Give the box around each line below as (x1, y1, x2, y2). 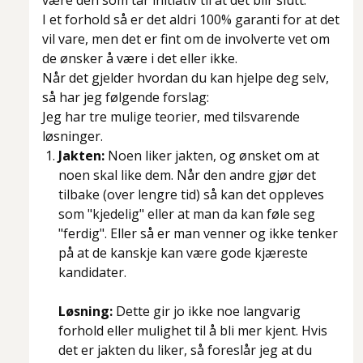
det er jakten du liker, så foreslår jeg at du (58, 341, 312, 360)
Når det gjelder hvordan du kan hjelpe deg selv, (42, 69, 329, 88)
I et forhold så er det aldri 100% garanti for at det (42, 11, 340, 29)
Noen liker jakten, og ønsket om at (108, 147, 319, 165)
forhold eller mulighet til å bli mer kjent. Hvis (58, 322, 327, 340)
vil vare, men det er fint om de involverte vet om (42, 30, 330, 49)
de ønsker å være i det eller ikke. (42, 49, 237, 68)
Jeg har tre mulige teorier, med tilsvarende (42, 108, 300, 126)
